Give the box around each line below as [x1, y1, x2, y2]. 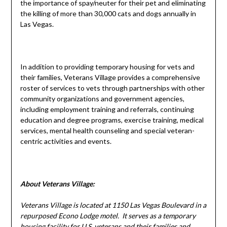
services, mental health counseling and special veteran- [20, 126, 195, 135]
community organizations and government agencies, [20, 94, 184, 103]
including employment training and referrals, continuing [20, 105, 194, 114]
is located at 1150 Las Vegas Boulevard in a [71, 201, 206, 210]
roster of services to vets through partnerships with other [20, 84, 205, 93]
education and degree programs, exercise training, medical [20, 116, 204, 125]
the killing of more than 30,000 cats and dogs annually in [20, 9, 196, 18]
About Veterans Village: [20, 179, 95, 188]
